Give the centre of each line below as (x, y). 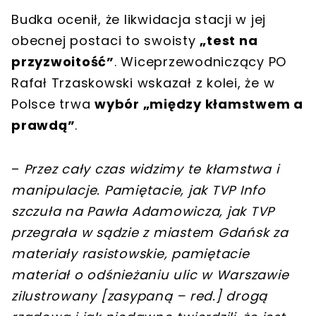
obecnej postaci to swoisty (106, 40)
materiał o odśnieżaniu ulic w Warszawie (150, 274)
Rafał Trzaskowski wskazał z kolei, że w (143, 83)
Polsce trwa (53, 104)
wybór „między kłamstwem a (199, 104)
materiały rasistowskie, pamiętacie (130, 253)
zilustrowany (56, 296)
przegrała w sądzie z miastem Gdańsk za (150, 232)
